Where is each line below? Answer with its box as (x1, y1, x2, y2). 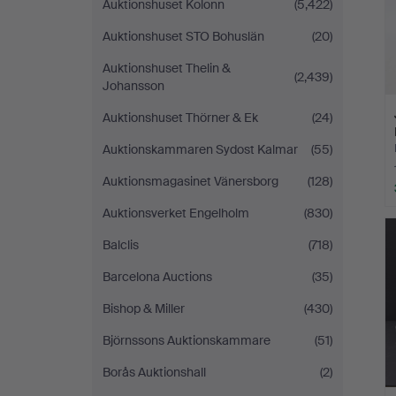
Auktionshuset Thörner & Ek (103, 110, 258, 126)
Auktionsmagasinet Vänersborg (103, 173, 278, 189)
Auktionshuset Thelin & (103, 60, 231, 76)
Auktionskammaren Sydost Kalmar (103, 141, 298, 157)
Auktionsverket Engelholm (103, 205, 249, 221)
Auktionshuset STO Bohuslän (103, 28, 264, 44)
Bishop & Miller (103, 301, 185, 316)
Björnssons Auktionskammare (103, 332, 270, 348)
